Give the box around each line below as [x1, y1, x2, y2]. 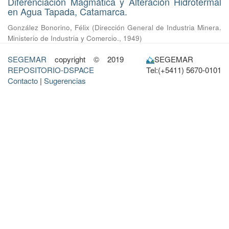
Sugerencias [44, 75, 86, 86]
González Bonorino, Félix [8, 22, 89, 32]
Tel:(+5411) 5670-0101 [146, 64, 221, 76]
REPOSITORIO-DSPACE [8, 64, 94, 75]
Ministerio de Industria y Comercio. [8, 33, 119, 43]
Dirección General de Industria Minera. [95, 22, 221, 32]
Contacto [8, 75, 38, 86]
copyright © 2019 [47, 54, 126, 64]
